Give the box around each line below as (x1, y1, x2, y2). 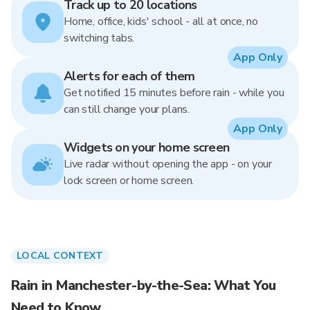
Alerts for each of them (64, 68, 195, 84)
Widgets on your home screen (64, 139, 230, 156)
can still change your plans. (64, 102, 190, 117)
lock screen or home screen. (64, 173, 194, 188)
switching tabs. (64, 30, 135, 46)
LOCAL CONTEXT (17, 249, 104, 262)
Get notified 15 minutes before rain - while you (64, 85, 284, 100)
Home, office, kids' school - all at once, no (64, 14, 259, 29)
